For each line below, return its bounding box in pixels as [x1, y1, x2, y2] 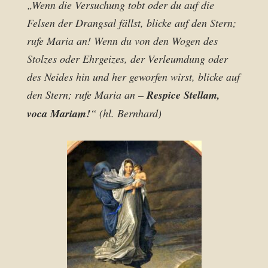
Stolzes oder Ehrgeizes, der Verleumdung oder [27, 51, 228, 66]
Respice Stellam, [147, 87, 220, 102]
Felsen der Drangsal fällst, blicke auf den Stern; [27, 16, 236, 30]
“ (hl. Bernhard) [90, 106, 162, 120]
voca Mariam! [27, 106, 90, 121]
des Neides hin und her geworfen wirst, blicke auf [27, 69, 240, 84]
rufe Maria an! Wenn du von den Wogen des [27, 33, 218, 48]
